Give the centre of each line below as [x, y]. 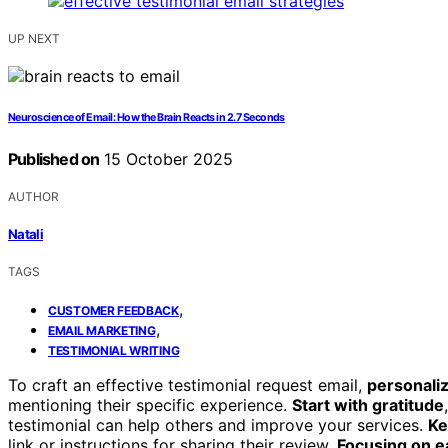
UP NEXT [34, 38]
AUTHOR [33, 196]
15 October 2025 [166, 158]
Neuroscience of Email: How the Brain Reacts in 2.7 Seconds [146, 117]
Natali [26, 234]
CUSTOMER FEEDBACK [113, 311]
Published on [54, 158]
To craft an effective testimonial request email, [187, 385]
